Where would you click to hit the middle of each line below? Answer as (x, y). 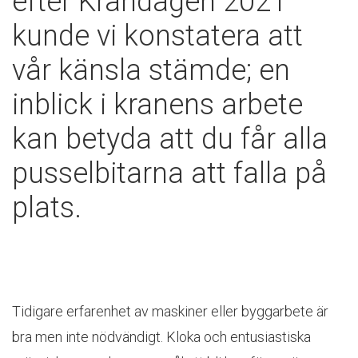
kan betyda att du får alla (170, 139)
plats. (47, 208)
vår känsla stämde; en (151, 70)
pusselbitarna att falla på (169, 173)
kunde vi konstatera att (157, 36)
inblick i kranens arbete (157, 105)
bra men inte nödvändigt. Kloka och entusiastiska (161, 337)
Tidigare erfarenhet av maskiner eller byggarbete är (170, 311)
